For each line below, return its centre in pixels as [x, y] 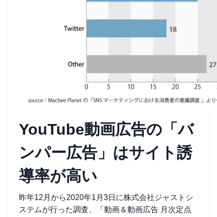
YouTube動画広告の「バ [106, 129]
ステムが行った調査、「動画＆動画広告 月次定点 [105, 209]
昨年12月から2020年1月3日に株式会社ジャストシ [106, 197]
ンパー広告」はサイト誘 [106, 153]
